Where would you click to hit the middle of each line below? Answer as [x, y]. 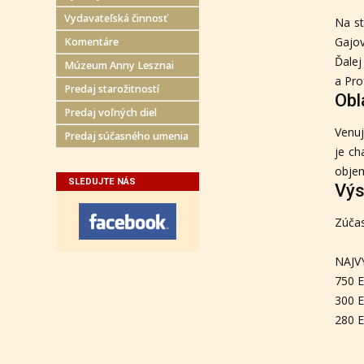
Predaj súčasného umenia [126, 136]
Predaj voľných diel [110, 113]
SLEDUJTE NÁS [102, 182]
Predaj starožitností [111, 89]
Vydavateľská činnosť [115, 18]
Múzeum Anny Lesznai [119, 65]
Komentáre [91, 42]
